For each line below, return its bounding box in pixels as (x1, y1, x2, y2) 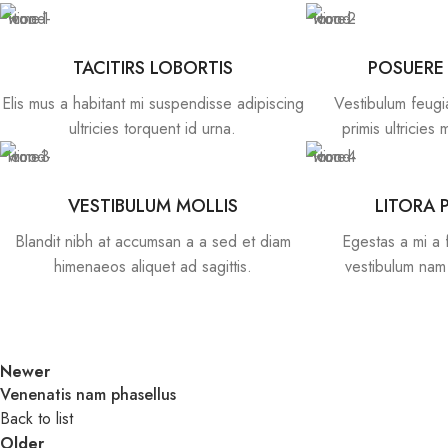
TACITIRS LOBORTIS (72, 54, 233, 81)
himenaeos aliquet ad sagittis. (53, 254, 252, 278)
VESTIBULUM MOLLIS (67, 192, 238, 219)
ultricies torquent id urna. (69, 116, 237, 140)
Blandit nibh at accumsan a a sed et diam (14, 229, 291, 253)
